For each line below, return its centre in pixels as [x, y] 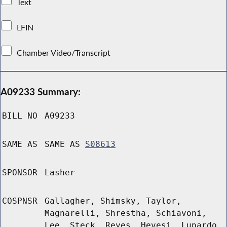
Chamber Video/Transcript [64, 52]
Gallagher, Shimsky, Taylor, [113, 201]
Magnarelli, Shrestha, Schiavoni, [126, 213]
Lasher [60, 173]
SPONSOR [20, 173]
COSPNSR [20, 201]
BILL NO [20, 116]
